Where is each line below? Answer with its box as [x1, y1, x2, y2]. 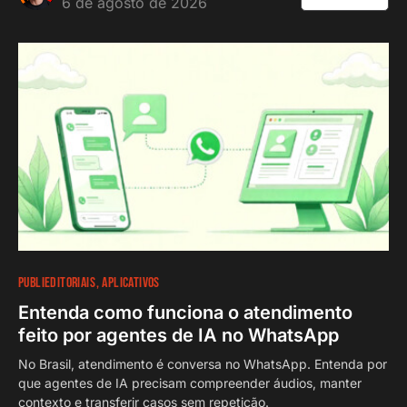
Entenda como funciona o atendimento [18, 302, 352, 323]
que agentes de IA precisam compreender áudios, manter [18, 375, 362, 391]
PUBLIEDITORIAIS [18, 274, 95, 292]
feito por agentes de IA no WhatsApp [18, 324, 339, 346]
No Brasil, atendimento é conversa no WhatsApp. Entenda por [18, 356, 387, 372]
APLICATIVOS [102, 274, 160, 292]
